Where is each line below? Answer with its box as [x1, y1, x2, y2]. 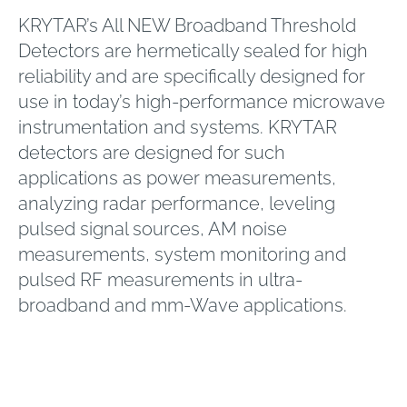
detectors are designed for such [18, 142, 285, 164]
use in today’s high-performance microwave [18, 91, 385, 113]
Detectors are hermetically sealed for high [18, 40, 368, 62]
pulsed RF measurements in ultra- [18, 269, 303, 291]
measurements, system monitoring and [18, 243, 346, 265]
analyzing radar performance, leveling [18, 193, 335, 214]
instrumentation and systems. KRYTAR [18, 116, 337, 138]
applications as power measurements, [18, 167, 336, 189]
